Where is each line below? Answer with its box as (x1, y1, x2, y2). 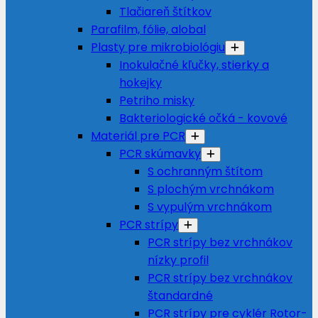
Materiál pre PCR (91, 128, 185, 144)
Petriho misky (119, 92, 194, 109)
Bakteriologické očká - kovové (119, 110, 287, 126)
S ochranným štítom (148, 163, 263, 180)
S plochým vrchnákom (148, 181, 274, 197)
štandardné (148, 287, 213, 304)
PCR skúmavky (119, 146, 201, 162)
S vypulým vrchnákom (148, 199, 272, 215)
